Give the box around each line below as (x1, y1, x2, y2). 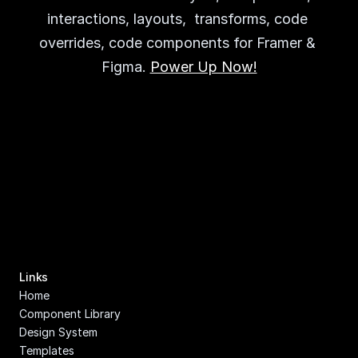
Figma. (101, 58, 150, 75)
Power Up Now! (149, 58, 257, 75)
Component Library (19, 307, 121, 320)
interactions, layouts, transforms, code (46, 10, 308, 27)
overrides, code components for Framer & (38, 34, 316, 51)
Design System (19, 325, 97, 339)
